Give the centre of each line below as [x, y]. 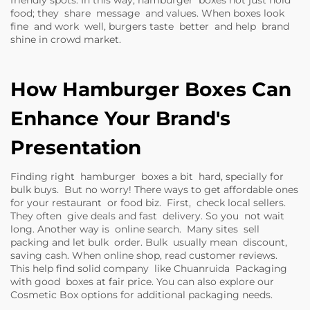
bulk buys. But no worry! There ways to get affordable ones [154, 190]
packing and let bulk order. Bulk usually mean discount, [149, 242]
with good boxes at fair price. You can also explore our [142, 282]
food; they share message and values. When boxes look [147, 13]
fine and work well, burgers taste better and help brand [151, 26]
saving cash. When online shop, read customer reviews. [145, 255]
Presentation [76, 147]
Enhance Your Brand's [120, 118]
